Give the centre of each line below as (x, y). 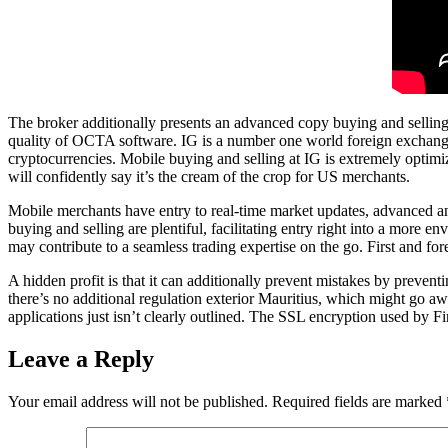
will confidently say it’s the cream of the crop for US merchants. (209, 177)
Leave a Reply (81, 359)
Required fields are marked (359, 401)
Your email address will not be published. (138, 401)
